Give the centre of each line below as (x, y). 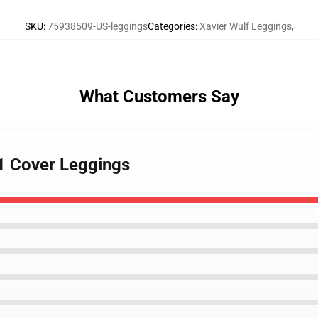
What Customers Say (159, 97)
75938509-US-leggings (97, 26)
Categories (171, 26)
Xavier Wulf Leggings (245, 26)
